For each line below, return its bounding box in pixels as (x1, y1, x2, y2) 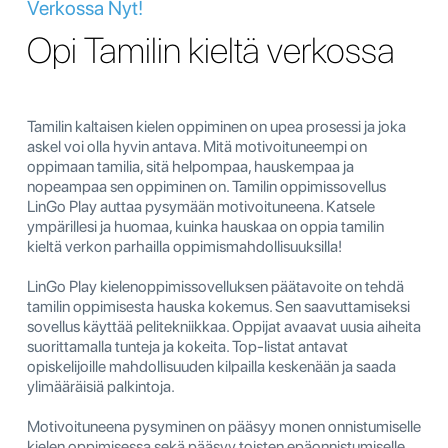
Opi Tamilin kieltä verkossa (27, 29, 395, 73)
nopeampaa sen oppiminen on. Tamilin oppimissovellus (27, 177, 386, 197)
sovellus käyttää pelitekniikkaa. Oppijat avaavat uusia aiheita (27, 317, 421, 337)
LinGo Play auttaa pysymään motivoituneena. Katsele (27, 197, 375, 217)
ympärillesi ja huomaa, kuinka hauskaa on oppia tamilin (27, 217, 384, 237)
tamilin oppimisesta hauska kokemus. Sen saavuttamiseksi (27, 297, 410, 317)
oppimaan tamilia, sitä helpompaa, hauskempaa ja (27, 157, 354, 177)
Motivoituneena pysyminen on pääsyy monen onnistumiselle (27, 417, 421, 437)
